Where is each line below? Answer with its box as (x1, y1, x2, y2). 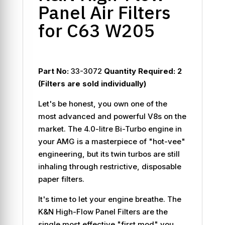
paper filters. (38, 174, 84, 184)
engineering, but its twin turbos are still (38, 149, 180, 159)
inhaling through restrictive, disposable (38, 161, 181, 171)
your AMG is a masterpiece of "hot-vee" (38, 136, 185, 146)
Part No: (38, 66, 69, 76)
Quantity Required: (103, 66, 175, 76)
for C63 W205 (38, 18, 155, 42)
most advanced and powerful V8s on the (38, 111, 186, 121)
